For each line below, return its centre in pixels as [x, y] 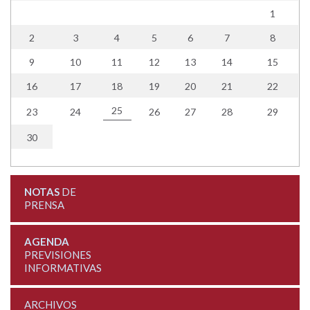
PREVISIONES [57, 254]
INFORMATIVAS [63, 267]
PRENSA [44, 204]
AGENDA [46, 241]
